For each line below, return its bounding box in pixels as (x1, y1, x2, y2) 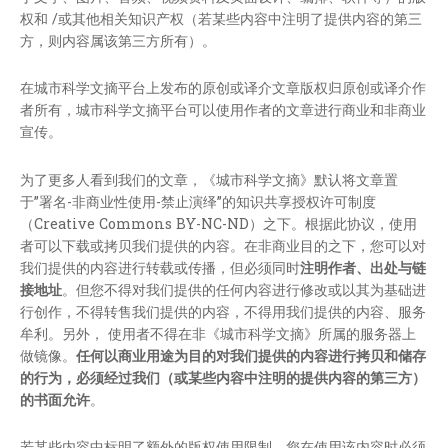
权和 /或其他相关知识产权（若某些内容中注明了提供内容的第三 (20, 9, 422, 29)
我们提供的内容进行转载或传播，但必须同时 (20, 257, 300, 277)
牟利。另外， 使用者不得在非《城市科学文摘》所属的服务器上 (20, 323, 416, 343)
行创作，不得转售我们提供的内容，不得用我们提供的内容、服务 (20, 301, 426, 321)
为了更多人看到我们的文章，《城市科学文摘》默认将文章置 (20, 169, 398, 189)
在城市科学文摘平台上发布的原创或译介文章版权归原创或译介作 (20, 78, 426, 98)
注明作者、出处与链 (300, 257, 426, 277)
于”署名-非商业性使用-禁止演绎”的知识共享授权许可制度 (20, 191, 376, 211)
